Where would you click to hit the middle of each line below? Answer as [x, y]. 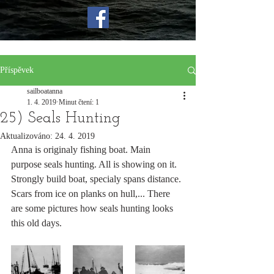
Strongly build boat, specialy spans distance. [97, 179]
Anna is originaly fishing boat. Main [82, 150]
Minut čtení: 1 [79, 102]
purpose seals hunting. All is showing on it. [95, 164]
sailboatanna [45, 91]
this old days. [36, 223]
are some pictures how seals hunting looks [93, 208]
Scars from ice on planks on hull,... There [92, 194]
